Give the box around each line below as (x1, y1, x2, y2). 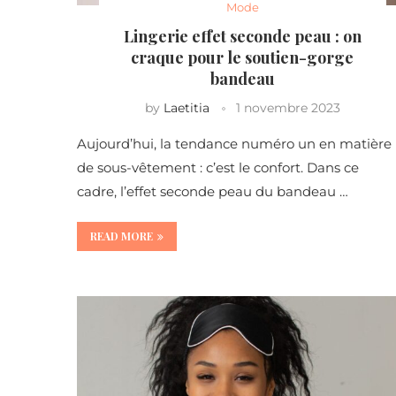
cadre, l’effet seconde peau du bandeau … (77, 183, 348, 201)
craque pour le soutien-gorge (131, 47, 354, 69)
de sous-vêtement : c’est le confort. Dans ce (77, 159, 359, 177)
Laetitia (163, 100, 209, 117)
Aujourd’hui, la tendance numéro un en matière (77, 135, 392, 153)
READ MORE (90, 229, 153, 244)
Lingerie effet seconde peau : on (123, 26, 362, 48)
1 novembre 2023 (235, 100, 340, 117)
